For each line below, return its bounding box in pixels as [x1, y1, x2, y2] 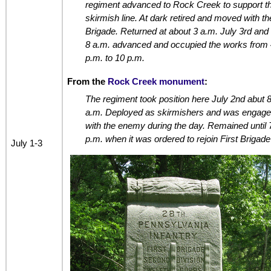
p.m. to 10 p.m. [85, 53, 145, 64]
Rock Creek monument [107, 76, 204, 87]
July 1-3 [10, 137, 42, 148]
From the [67, 76, 108, 87]
